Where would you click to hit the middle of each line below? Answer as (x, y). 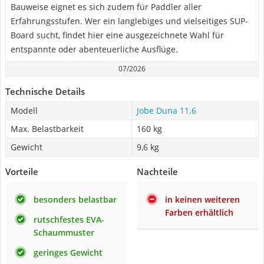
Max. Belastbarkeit (47, 129)
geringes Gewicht (68, 253)
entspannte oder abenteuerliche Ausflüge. (94, 49)
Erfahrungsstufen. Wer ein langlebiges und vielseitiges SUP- (129, 21)
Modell (24, 110)
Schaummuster (64, 232)
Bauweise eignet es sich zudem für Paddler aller (106, 7)
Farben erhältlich (199, 212)
